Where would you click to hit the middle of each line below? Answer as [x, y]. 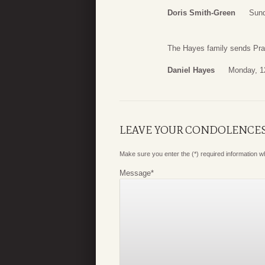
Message [135, 173]
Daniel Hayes [191, 70]
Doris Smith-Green [201, 12]
